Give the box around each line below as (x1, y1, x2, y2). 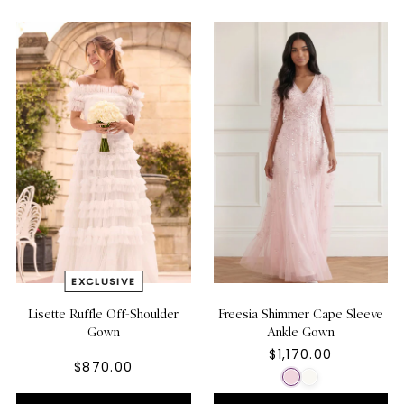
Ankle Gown (266, 325, 335, 339)
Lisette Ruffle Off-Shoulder (28, 307, 179, 321)
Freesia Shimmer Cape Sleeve (217, 307, 383, 321)
